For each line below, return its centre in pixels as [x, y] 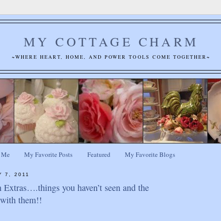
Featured [99, 155]
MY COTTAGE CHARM [111, 41]
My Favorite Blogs [150, 155]
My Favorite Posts [49, 155]
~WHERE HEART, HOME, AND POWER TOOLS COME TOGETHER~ [111, 56]
